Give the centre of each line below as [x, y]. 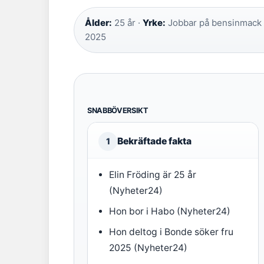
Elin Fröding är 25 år [153, 175]
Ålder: [98, 23]
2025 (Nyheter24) [148, 248]
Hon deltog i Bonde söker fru [171, 232]
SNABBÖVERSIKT [118, 110]
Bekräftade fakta [154, 141]
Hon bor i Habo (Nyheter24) [170, 211]
